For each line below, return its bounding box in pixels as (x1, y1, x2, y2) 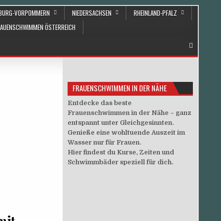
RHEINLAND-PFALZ (134, 8, 177, 18)
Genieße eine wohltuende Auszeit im (68, 129, 185, 136)
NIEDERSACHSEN (72, 8, 111, 18)
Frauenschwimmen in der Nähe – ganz (68, 109, 192, 116)
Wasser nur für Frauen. (68, 139, 142, 146)
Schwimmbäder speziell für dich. (68, 158, 174, 166)
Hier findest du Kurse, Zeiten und (68, 148, 175, 156)
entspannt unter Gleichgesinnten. (68, 119, 174, 126)
